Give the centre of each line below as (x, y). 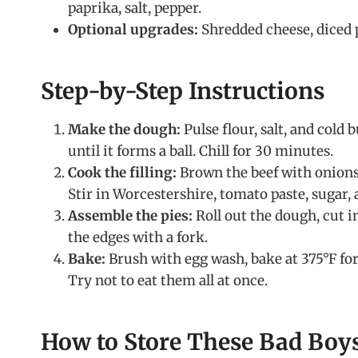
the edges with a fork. (138, 238)
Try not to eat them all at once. (168, 281)
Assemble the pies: (130, 216)
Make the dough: (124, 130)
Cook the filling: (122, 173)
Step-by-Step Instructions (183, 91)
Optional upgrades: (133, 30)
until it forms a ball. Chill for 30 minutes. (201, 151)
